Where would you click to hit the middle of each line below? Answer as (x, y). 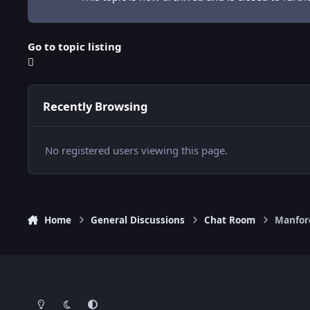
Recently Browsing (95, 106)
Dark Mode (77, 298)
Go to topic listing (75, 46)
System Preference (121, 298)
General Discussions (138, 220)
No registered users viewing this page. (136, 150)
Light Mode (52, 298)
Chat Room (230, 220)
